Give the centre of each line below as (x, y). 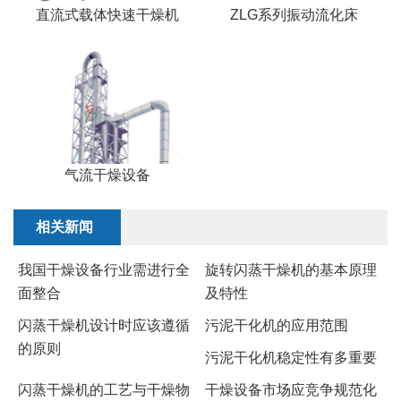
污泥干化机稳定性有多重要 (291, 357)
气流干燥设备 (107, 175)
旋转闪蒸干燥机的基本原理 (291, 269)
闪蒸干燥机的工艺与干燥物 (104, 389)
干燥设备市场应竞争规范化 (291, 389)
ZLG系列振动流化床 (294, 15)
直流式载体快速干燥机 (107, 15)
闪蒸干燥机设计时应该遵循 (104, 325)
